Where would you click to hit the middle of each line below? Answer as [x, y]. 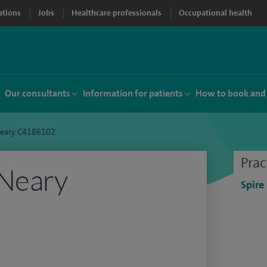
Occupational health [215, 13]
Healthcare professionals [117, 13]
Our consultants [38, 93]
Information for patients [133, 93]
